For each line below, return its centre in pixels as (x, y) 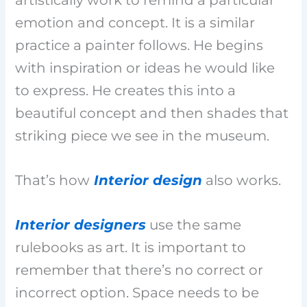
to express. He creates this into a (126, 90)
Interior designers (81, 224)
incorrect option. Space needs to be (137, 292)
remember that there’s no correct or (139, 270)
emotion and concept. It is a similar (135, 22)
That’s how (53, 180)
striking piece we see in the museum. (143, 135)
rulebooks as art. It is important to (131, 247)
